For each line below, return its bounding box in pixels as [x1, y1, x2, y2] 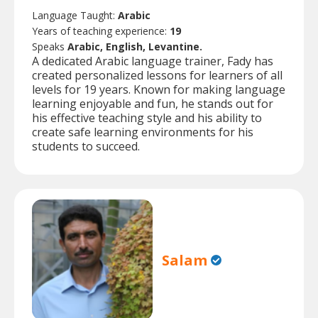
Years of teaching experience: [32, 24, 170, 38]
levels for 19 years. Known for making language [32, 82, 285, 98]
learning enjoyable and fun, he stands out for [32, 96, 273, 112]
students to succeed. [32, 138, 140, 155]
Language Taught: [32, 9, 118, 23]
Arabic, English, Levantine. [67, 40, 202, 54]
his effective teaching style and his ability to [32, 110, 262, 126]
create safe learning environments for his [32, 124, 253, 141]
